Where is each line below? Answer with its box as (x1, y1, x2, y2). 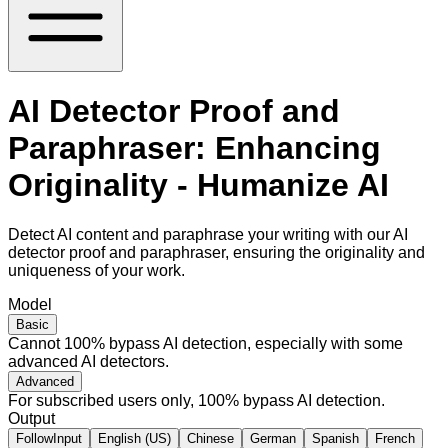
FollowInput (16, 430, 82, 446)
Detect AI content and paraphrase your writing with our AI (8, 225, 408, 243)
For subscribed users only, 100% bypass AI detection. (8, 391, 385, 409)
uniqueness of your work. (8, 261, 185, 279)
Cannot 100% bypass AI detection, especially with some (8, 334, 403, 352)
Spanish (312, 430, 359, 446)
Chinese (187, 430, 234, 446)
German (250, 430, 296, 446)
